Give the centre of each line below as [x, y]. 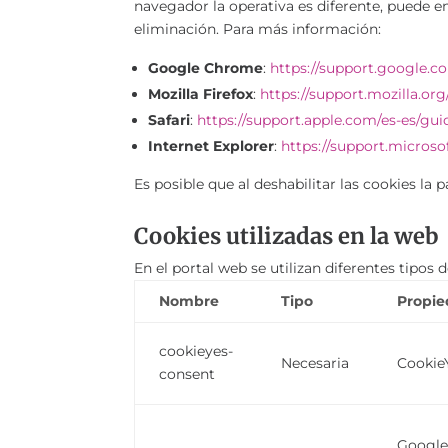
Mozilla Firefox [201, 93]
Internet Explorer [211, 145]
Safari [169, 119]
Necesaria [315, 363]
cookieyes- [196, 351]
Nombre [189, 301]
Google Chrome [206, 67]
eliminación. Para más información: [258, 28]
